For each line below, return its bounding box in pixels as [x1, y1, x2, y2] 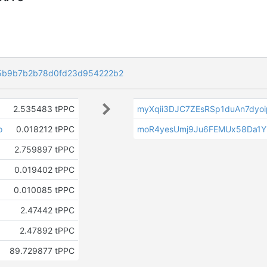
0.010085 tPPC [13, 185, 74, 195]
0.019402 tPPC [14, 164, 74, 175]
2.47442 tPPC [20, 205, 74, 215]
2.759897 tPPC [14, 144, 74, 154]
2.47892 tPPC [19, 225, 74, 235]
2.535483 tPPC [13, 104, 74, 114]
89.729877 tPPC [9, 246, 74, 256]
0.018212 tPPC [15, 124, 74, 134]
